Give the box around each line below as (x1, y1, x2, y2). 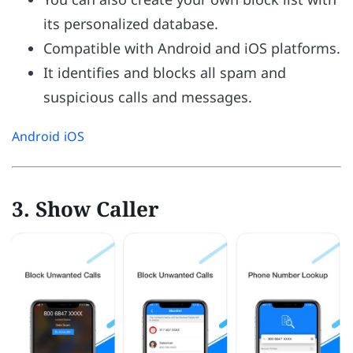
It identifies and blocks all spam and (43, 63, 286, 83)
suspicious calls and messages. (43, 87, 252, 107)
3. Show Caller (12, 195, 159, 224)
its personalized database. (43, 14, 218, 34)
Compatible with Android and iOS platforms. (43, 39, 340, 58)
